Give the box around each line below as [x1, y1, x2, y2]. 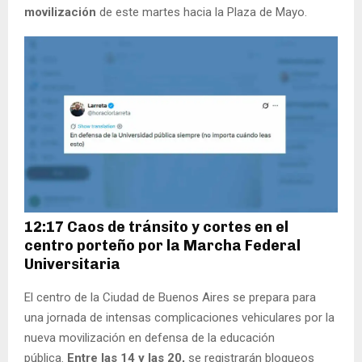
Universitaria [24, 255, 120, 273]
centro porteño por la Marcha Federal [24, 236, 301, 255]
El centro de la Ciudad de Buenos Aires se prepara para [24, 289, 316, 305]
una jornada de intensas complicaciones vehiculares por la [24, 309, 335, 325]
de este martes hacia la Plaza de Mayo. [96, 5, 307, 20]
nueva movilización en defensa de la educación [24, 330, 275, 345]
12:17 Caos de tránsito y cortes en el [24, 217, 288, 236]
